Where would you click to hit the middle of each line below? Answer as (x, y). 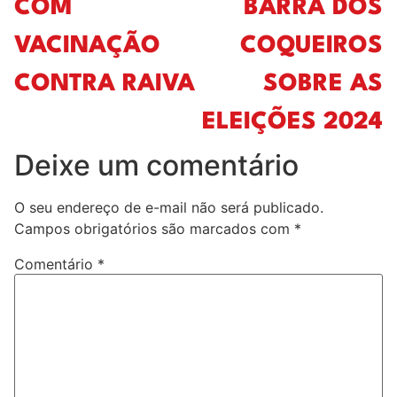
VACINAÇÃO (87, 47)
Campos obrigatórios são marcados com (154, 229)
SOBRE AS (323, 85)
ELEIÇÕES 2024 (292, 123)
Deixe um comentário (156, 166)
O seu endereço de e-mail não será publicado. (169, 208)
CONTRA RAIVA (105, 85)
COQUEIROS (311, 47)
